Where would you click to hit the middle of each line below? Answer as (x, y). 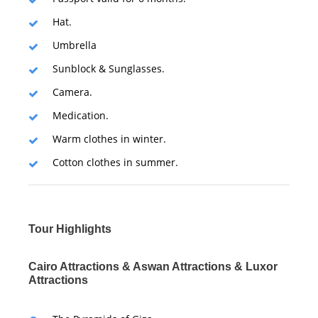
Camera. (72, 92)
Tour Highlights (70, 229)
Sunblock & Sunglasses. (109, 68)
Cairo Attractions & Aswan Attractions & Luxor (153, 266)
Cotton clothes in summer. (115, 162)
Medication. (81, 115)
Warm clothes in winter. (109, 138)
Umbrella (75, 45)
